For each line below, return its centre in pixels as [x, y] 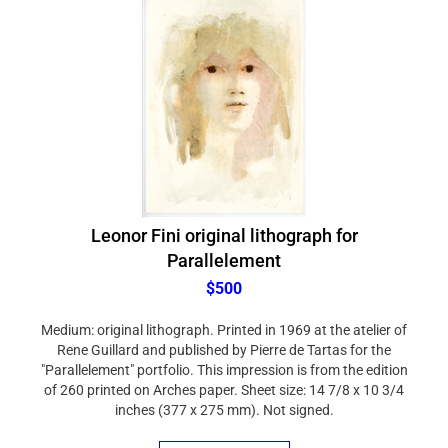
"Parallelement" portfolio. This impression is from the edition [224, 360]
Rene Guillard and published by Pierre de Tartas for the [224, 340]
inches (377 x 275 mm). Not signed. [224, 400]
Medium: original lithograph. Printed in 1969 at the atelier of [224, 320]
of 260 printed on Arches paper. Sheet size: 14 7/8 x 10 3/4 [224, 380]
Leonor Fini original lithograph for [224, 225]
